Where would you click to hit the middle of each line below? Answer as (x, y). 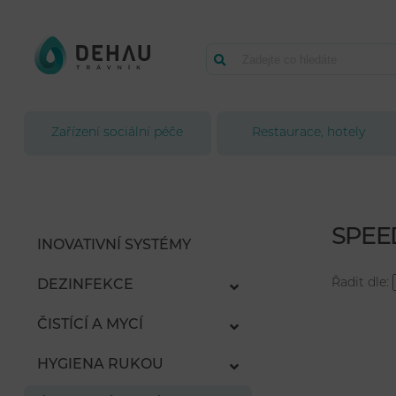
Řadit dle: (362, 284)
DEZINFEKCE (85, 286)
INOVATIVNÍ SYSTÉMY (114, 246)
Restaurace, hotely (309, 133)
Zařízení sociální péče (118, 133)
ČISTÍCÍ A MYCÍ (90, 326)
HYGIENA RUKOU (100, 366)
